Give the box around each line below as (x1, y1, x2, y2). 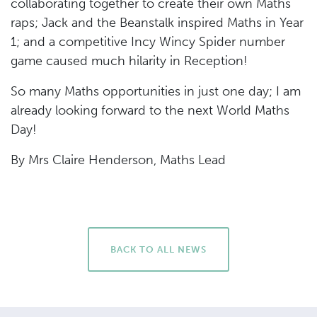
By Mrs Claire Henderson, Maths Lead (11, 152, 226, 168)
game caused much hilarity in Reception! (11, 53, 248, 69)
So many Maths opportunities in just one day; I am (11, 83, 301, 99)
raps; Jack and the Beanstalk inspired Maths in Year (11, 15, 304, 30)
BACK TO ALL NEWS (110, 244, 207, 255)
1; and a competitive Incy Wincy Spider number (11, 34, 285, 50)
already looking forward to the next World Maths (11, 103, 289, 118)
